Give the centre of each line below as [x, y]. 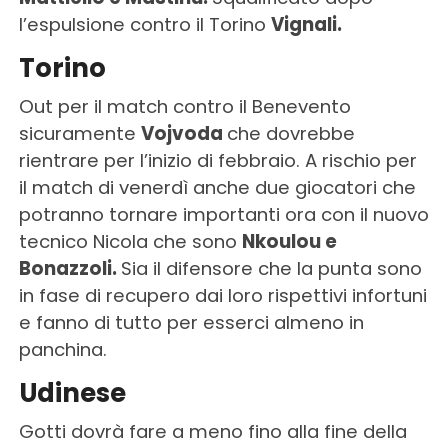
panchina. [62, 350]
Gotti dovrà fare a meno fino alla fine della [212, 432]
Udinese [72, 393]
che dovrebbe [290, 134]
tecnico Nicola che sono [130, 242]
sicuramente [79, 134]
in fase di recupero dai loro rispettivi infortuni [222, 296]
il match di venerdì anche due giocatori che [217, 188]
